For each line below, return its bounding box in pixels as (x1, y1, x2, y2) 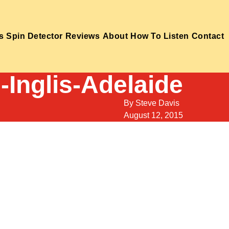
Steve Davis (135, 98, 180, 107)
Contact (191, 31, 224, 40)
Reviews (65, 31, 100, 40)
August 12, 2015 (124, 110, 184, 120)
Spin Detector (6, 31, 63, 40)
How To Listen (130, 31, 189, 40)
